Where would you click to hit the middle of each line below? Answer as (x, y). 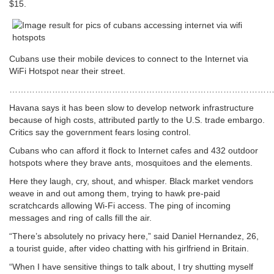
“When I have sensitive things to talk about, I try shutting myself (131, 266)
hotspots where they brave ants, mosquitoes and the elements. (131, 162)
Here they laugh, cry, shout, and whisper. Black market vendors (131, 181)
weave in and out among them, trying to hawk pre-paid (115, 193)
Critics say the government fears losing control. (100, 132)
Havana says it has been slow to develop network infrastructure (131, 107)
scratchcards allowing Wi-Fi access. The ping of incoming (120, 205)
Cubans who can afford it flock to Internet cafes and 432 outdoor (134, 150)
